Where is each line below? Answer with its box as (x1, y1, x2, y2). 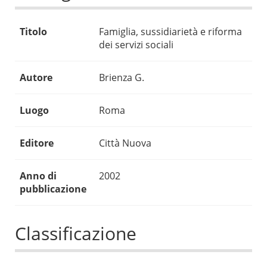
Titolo (20, 25, 47, 39)
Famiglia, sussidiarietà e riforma (99, 25, 242, 39)
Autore (20, 71, 52, 85)
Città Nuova (99, 136, 151, 150)
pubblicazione (20, 182, 86, 196)
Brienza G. (99, 71, 144, 85)
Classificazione (15, 221, 136, 246)
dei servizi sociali (99, 38, 173, 52)
